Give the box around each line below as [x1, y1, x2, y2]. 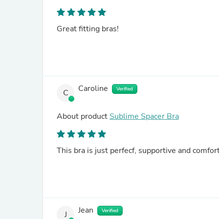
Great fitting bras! [57, 23, 119, 34]
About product [57, 111, 109, 122]
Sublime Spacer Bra [109, 111, 179, 122]
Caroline [78, 83, 108, 94]
